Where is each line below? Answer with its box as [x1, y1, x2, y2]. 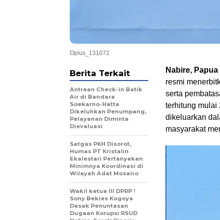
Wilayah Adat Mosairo [70, 169, 138, 177]
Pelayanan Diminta [70, 115, 129, 122]
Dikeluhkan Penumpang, [70, 108, 146, 115]
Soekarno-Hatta [70, 100, 119, 108]
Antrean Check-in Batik [70, 85, 142, 93]
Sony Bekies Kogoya [70, 194, 133, 202]
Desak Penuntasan [70, 202, 128, 209]
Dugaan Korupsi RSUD [70, 209, 137, 217]
